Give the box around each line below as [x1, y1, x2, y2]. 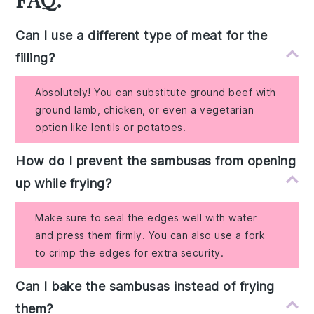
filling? [15, 50, 55, 65]
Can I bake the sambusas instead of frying [15, 278, 275, 294]
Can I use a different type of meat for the [15, 27, 268, 43]
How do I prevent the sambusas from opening [15, 153, 296, 168]
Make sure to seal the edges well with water [35, 211, 257, 224]
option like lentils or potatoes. [35, 121, 186, 133]
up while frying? [15, 175, 112, 191]
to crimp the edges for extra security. [35, 246, 224, 259]
